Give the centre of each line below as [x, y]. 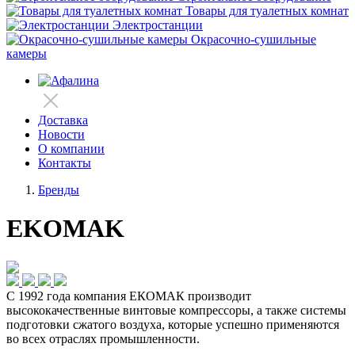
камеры [27, 53]
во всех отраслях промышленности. [103, 338]
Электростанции [158, 25]
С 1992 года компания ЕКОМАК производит [129, 296]
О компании [71, 149]
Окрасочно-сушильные [254, 39]
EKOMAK [65, 229]
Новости [61, 134]
